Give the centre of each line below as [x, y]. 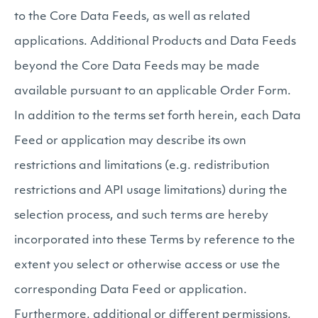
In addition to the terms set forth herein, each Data [158, 116]
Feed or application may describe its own [130, 141]
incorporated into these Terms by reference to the [155, 241]
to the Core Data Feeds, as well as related [132, 17]
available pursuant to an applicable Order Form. [153, 92]
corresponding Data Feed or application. [131, 290]
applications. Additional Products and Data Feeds [155, 42]
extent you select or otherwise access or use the [147, 265]
